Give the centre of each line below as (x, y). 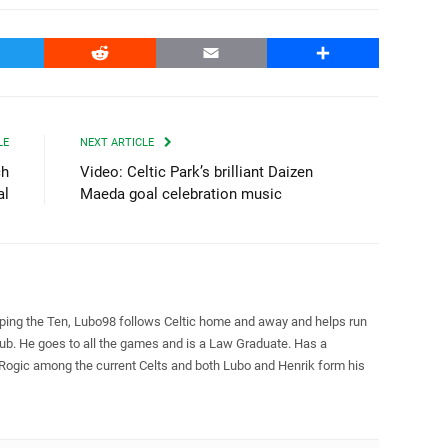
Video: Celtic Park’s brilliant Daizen (196, 171)
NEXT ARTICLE (118, 142)
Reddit (122, 52)
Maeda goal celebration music (181, 193)
